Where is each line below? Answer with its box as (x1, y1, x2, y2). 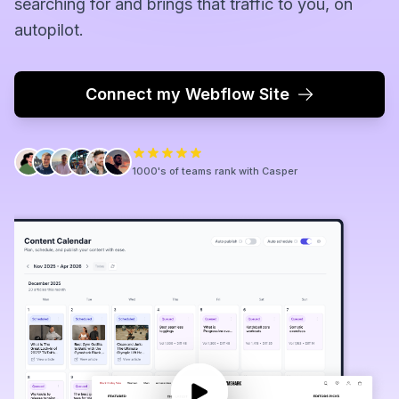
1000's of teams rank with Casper (132, 165, 297, 177)
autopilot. (14, 20, 84, 39)
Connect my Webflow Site (85, 85, 289, 103)
